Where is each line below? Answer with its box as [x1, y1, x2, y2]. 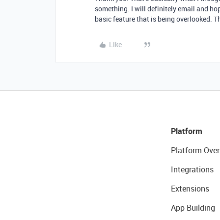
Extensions [170, 183, 209, 194]
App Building [170, 202, 215, 213]
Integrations [170, 164, 214, 175]
